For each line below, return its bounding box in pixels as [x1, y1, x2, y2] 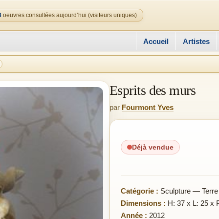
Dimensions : [121, 199, 166, 207]
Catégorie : [121, 187, 158, 195]
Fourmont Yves [122, 103, 174, 111]
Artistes [183, 37, 210, 45]
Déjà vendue [132, 143, 174, 151]
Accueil [143, 37, 169, 45]
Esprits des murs [109, 83, 196, 98]
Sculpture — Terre [158, 187, 218, 195]
